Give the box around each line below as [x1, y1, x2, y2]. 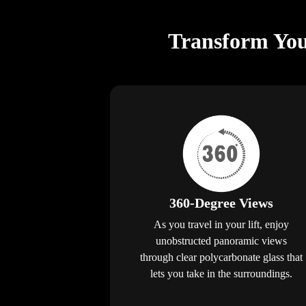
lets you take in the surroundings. [150, 267, 292, 279]
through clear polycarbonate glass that [139, 251, 303, 263]
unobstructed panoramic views [155, 234, 287, 247]
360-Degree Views [169, 195, 273, 210]
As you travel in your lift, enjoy [153, 218, 289, 230]
